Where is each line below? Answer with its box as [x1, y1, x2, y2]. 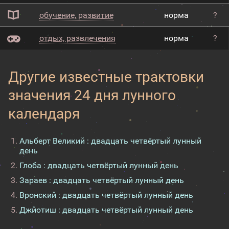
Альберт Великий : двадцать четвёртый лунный [19, 136, 201, 146]
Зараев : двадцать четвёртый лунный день [19, 175, 184, 185]
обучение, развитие [39, 10, 113, 20]
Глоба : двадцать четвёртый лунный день [19, 161, 178, 170]
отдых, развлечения [39, 33, 116, 43]
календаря [8, 105, 80, 122]
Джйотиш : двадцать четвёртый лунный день [19, 205, 193, 215]
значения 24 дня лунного [8, 87, 176, 104]
